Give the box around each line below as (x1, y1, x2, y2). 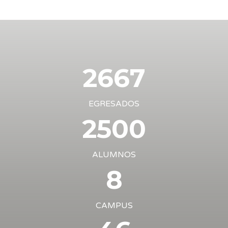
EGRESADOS (89, 98, 139, 109)
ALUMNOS (92, 149, 136, 160)
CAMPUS (95, 200, 133, 211)
